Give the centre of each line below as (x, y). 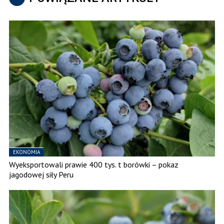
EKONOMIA (26, 152)
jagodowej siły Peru (41, 175)
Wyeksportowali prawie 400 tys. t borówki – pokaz (94, 165)
